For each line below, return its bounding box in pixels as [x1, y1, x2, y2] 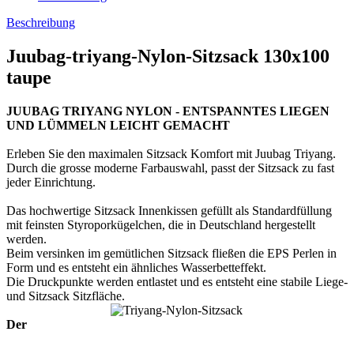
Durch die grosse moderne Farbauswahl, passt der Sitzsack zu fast [6, 160, 334, 175]
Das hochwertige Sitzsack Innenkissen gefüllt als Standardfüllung [6, 203, 332, 217]
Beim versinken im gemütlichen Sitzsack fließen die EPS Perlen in [6, 246, 337, 260]
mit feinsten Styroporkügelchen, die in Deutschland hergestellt [6, 217, 315, 232]
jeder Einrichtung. [6, 175, 96, 189]
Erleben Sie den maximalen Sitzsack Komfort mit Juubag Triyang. [6, 146, 336, 160]
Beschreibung [6, 15, 75, 29]
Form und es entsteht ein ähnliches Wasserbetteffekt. [6, 260, 266, 274]
